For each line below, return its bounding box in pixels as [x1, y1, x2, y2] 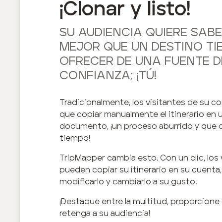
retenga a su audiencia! [59, 208, 150, 218]
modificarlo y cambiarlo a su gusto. [59, 176, 197, 186]
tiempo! [59, 132, 90, 143]
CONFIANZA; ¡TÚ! [59, 69, 157, 82]
